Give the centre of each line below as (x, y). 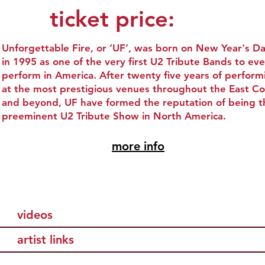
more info (138, 146)
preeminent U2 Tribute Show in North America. (114, 116)
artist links (46, 239)
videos (35, 214)
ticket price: (112, 19)
